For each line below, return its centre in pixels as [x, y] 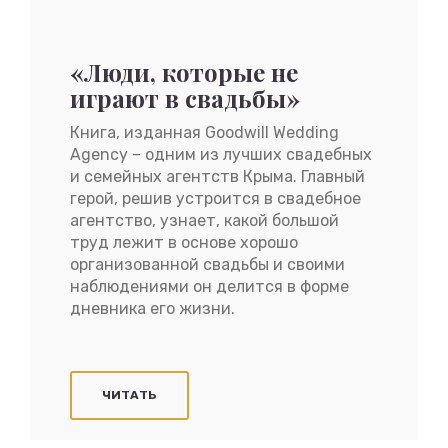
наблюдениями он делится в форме [209, 286]
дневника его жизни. [152, 308]
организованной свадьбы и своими [207, 264]
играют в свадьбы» [185, 98]
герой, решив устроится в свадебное [215, 198]
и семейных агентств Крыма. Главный [217, 176]
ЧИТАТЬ [129, 395]
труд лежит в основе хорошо [184, 242]
